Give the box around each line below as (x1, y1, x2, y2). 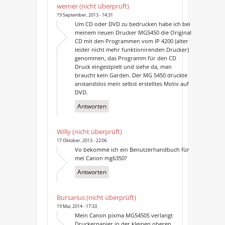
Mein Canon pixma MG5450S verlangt (74, 211, 173, 219)
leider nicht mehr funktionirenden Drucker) (74, 45, 189, 53)
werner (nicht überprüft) (56, 1, 129, 11)
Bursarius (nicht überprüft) (56, 192, 136, 202)
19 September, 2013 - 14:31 (56, 11, 113, 18)
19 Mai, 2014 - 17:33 (56, 202, 97, 209)
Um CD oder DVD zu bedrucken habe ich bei (74, 20, 190, 28)
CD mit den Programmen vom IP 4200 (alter (74, 37, 188, 45)
